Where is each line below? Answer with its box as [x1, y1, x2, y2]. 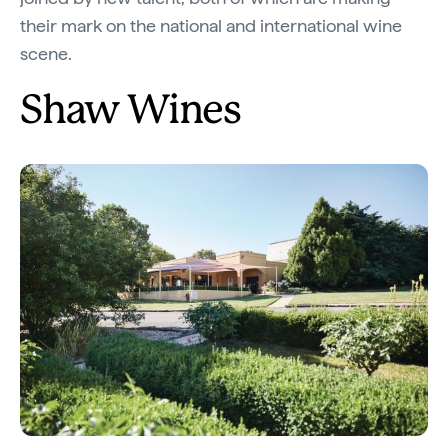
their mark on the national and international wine [20, 15, 402, 36]
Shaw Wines [20, 93, 241, 131]
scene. [20, 43, 76, 64]
